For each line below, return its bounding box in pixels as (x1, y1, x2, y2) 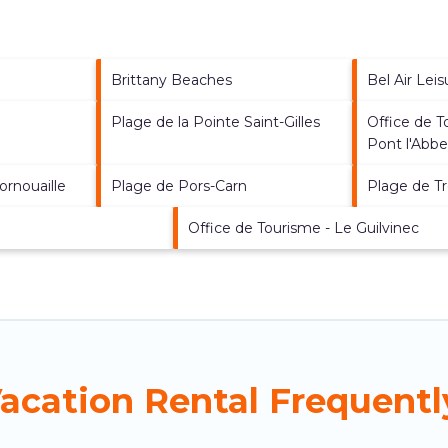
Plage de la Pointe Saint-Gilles (110, 112, 320, 131)
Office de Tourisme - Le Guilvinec (187, 218, 419, 237)
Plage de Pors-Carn (110, 176, 247, 195)
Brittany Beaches (110, 70, 232, 89)
